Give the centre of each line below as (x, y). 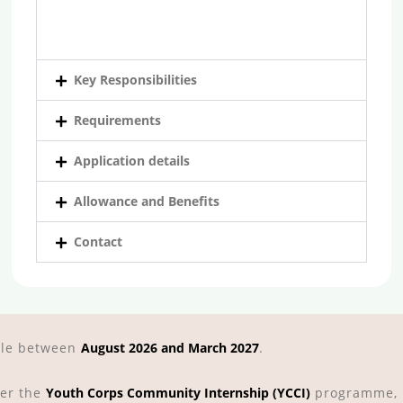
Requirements (118, 120)
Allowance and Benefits (147, 201)
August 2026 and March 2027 (170, 348)
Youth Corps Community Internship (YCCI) (178, 393)
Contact (99, 242)
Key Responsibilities (136, 80)
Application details (132, 161)
